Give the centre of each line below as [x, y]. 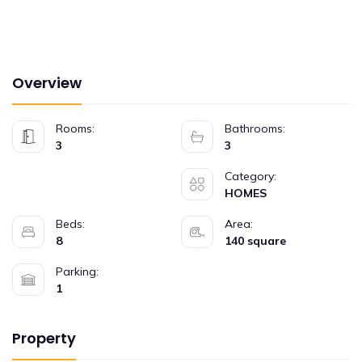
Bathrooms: [255, 128]
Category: [250, 176]
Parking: [77, 271]
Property [44, 338]
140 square [255, 241]
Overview [47, 83]
